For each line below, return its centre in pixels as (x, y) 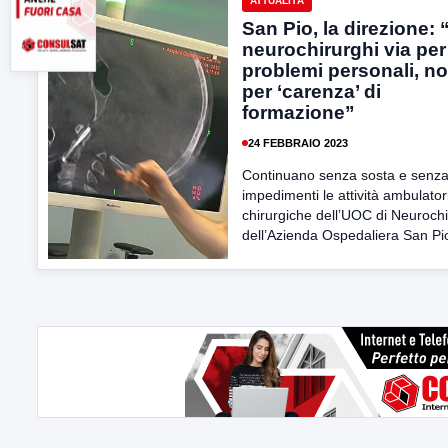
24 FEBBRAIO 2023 (298, 142)
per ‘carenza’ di (311, 91)
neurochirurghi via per (344, 49)
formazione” (298, 112)
